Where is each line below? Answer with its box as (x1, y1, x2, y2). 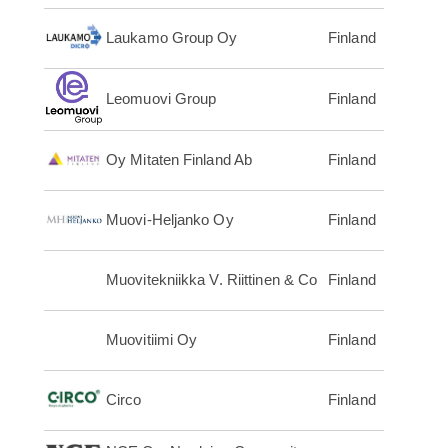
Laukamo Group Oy (106, 29, 238, 47)
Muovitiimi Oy (106, 331, 198, 349)
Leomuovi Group (106, 90, 217, 108)
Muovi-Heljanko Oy (106, 211, 234, 229)
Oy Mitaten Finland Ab (106, 151, 253, 169)
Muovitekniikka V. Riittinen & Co (106, 271, 318, 289)
